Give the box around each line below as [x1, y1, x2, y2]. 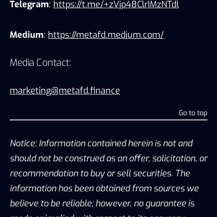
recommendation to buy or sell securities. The [10, 167, 190, 179]
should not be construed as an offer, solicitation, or [10, 152, 207, 164]
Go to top [179, 108, 207, 118]
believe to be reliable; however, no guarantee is [10, 197, 194, 209]
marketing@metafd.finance [10, 84, 120, 96]
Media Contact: [10, 56, 71, 69]
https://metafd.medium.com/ [48, 29, 164, 41]
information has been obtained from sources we [10, 182, 199, 194]
